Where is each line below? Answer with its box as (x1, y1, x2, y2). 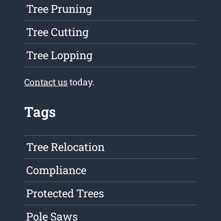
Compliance (26, 163, 87, 178)
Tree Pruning (26, 1, 92, 16)
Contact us (24, 76, 68, 88)
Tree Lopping (26, 48, 93, 63)
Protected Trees (26, 186, 105, 201)
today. (68, 76, 95, 88)
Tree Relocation (26, 140, 105, 154)
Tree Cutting (26, 25, 89, 39)
